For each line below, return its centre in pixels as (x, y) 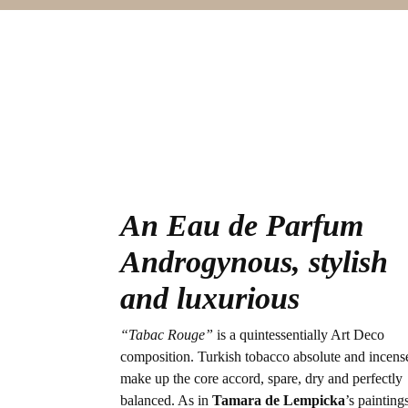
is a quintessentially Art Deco (299, 335)
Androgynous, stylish (254, 262)
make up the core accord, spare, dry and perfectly (261, 379)
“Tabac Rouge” (167, 335)
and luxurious (210, 299)
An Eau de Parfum (242, 226)
